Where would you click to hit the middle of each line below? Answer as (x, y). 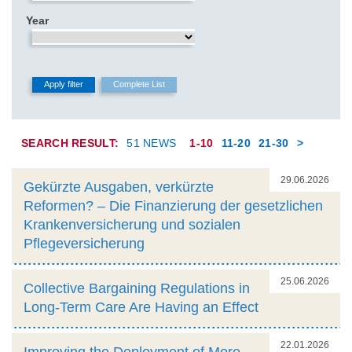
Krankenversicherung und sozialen (132, 224)
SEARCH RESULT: (70, 143)
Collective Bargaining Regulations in (137, 288)
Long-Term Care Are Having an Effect (141, 307)
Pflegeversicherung (84, 243)
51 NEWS (152, 143)
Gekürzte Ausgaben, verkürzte (119, 187)
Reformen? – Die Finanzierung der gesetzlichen (173, 205)
